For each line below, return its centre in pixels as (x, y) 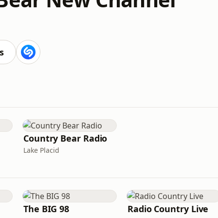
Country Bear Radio (65, 138)
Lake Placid (41, 150)
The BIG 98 (46, 209)
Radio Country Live (168, 209)
